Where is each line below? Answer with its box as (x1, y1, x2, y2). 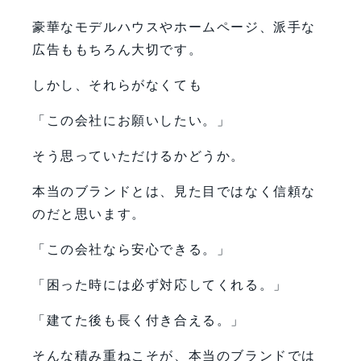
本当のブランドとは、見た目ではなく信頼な (32, 184, 317, 198)
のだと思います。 (32, 206, 146, 221)
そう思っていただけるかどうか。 (32, 148, 245, 163)
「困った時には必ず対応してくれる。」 (32, 277, 288, 292)
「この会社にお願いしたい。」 (32, 113, 231, 127)
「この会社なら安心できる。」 (32, 242, 231, 256)
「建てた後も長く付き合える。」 (32, 313, 246, 327)
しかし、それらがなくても (32, 77, 203, 92)
